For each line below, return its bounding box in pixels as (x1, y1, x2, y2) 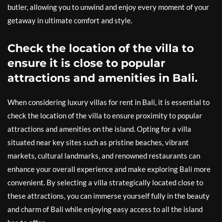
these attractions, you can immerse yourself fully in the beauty (7, 191, 210, 200)
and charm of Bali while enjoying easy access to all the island (7, 205, 203, 214)
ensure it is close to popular (7, 56, 165, 70)
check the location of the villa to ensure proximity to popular (7, 111, 202, 120)
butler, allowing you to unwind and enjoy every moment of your (7, 2, 209, 11)
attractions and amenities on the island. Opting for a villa (7, 124, 191, 133)
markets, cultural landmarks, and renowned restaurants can (7, 151, 200, 160)
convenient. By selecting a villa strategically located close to (7, 178, 203, 187)
